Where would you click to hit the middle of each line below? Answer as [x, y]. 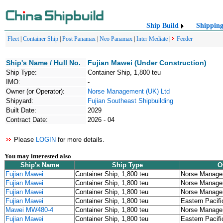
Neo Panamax [116, 39]
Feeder [185, 39]
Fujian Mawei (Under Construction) [147, 63]
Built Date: [21, 110]
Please [24, 140]
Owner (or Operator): [35, 91]
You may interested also [38, 156]
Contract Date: [27, 120]
